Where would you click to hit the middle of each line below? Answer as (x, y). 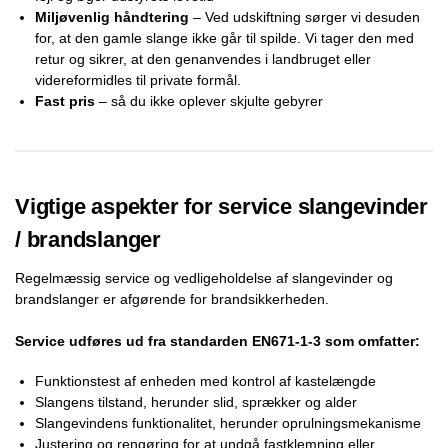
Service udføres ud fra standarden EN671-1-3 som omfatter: (217, 340)
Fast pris (65, 100)
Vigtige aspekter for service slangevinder (221, 206)
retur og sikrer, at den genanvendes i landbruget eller (203, 58)
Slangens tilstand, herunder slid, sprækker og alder (196, 402)
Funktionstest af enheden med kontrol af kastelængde (205, 381)
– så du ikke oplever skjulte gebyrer (209, 100)
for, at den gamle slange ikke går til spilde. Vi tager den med (224, 37)
